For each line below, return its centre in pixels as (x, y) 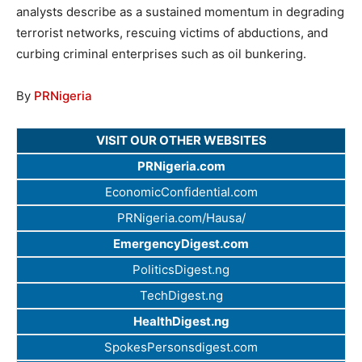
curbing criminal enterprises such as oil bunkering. (161, 54)
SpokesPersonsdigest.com (181, 347)
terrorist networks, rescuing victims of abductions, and (172, 33)
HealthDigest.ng (181, 322)
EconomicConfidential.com (181, 192)
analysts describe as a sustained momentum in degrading (180, 12)
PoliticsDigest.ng (181, 270)
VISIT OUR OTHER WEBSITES (181, 141)
